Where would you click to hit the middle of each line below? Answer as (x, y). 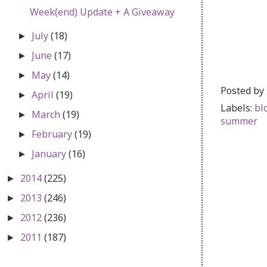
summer (239, 121)
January (50, 153)
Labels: (237, 108)
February (53, 134)
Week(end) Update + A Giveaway (102, 12)
